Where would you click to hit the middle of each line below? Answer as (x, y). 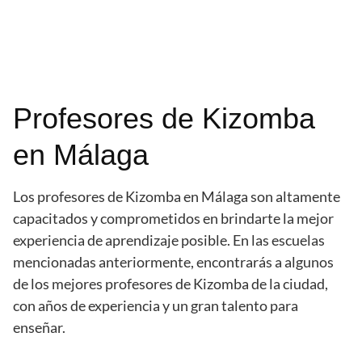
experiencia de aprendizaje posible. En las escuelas (169, 240)
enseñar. (39, 328)
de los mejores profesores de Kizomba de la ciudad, (170, 284)
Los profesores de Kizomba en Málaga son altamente (177, 197)
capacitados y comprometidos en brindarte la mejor (173, 219)
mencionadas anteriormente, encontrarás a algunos (173, 262)
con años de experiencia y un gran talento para (156, 306)
